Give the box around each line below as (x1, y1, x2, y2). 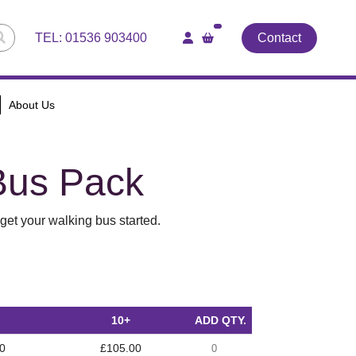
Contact (257, 30, 302, 44)
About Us (8, 99, 55, 112)
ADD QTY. (194, 314, 246, 327)
